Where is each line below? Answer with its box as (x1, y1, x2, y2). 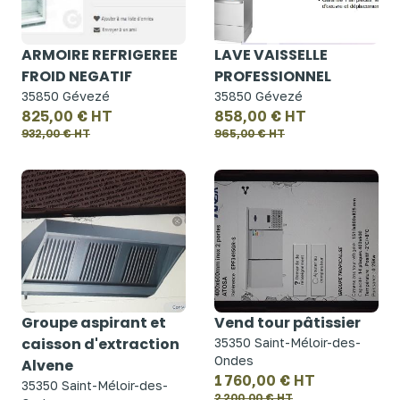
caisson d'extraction (21, 334, 179, 354)
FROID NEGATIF (21, 66, 132, 87)
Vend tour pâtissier (214, 312, 361, 333)
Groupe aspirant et (21, 312, 166, 333)
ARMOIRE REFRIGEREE (21, 45, 178, 65)
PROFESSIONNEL (214, 66, 331, 87)
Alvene (21, 355, 73, 376)
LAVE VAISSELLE (214, 45, 328, 65)
